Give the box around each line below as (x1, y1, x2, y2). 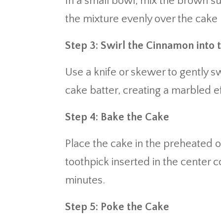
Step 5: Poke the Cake (65, 201, 169, 213)
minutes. (65, 174, 105, 186)
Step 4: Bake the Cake (65, 111, 169, 123)
